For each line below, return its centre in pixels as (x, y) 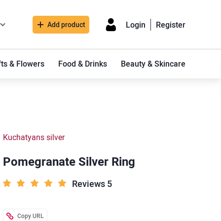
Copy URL (31, 216)
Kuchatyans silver (34, 137)
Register (171, 25)
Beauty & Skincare (153, 64)
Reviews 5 (92, 184)
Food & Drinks (83, 64)
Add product (66, 25)
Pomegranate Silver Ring (69, 162)
